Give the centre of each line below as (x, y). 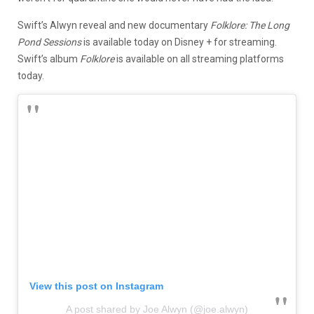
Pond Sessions (49, 42)
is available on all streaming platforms (199, 59)
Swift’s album (49, 59)
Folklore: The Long (250, 25)
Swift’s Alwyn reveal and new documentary (114, 25)
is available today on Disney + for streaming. (179, 42)
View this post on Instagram (96, 286)
